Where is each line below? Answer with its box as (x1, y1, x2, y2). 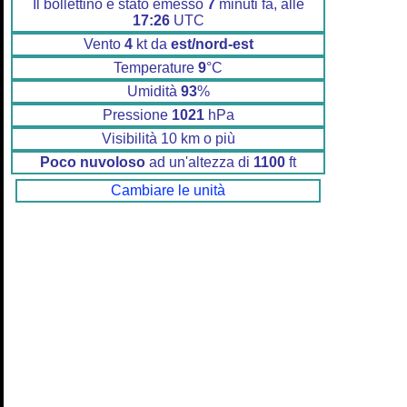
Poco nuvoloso (40, 154, 145, 171)
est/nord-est (170, 36, 253, 53)
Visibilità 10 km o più (101, 131, 235, 147)
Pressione (102, 107, 172, 124)
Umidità (126, 84, 181, 100)
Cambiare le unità (111, 183, 225, 199)
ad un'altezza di (145, 154, 253, 171)
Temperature (114, 60, 198, 76)
